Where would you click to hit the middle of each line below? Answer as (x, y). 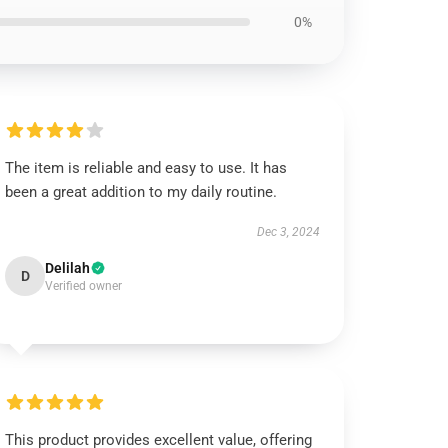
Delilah (68, 268)
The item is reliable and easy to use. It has (146, 168)
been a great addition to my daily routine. (141, 192)
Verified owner (84, 286)
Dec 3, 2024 (288, 232)
